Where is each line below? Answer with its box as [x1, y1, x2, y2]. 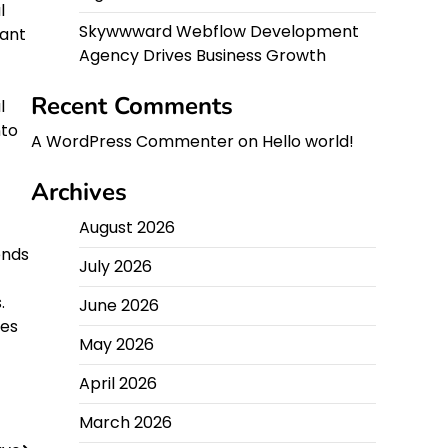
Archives [31, 176, 127, 208]
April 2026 [79, 372, 157, 395]
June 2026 [79, 294, 159, 317]
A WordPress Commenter [31, 130, 234, 153]
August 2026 [79, 216, 175, 239]
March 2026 [79, 411, 172, 434]
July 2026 [79, 255, 152, 278]
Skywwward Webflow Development [79, 20, 359, 43]
